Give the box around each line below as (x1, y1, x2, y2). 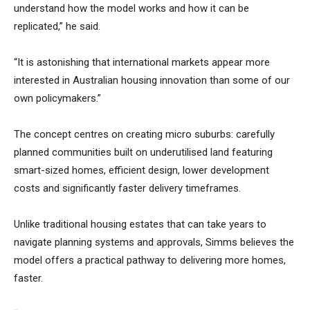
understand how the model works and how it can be (14, 2, 249, 15)
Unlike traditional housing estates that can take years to (14, 218, 266, 231)
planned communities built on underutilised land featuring (14, 146, 273, 159)
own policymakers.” (14, 92, 101, 105)
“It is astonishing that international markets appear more (14, 56, 270, 69)
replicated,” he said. (14, 20, 100, 33)
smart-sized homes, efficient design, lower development (14, 164, 269, 177)
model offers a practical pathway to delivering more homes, (14, 254, 286, 267)
